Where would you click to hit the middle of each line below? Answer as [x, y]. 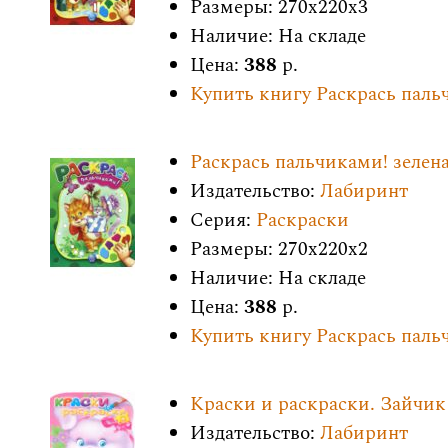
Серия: [223, 220]
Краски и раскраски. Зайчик [318, 404]
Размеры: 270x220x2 [279, 249]
